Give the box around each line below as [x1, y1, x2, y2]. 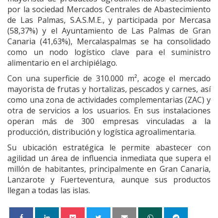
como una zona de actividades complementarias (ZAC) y [7, 94, 211, 106]
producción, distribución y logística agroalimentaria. [7, 127, 196, 138]
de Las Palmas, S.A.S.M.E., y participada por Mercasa [7, 15, 211, 26]
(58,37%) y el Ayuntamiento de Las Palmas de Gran [7, 25, 211, 36]
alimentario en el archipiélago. [7, 57, 117, 69]
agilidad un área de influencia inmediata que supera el [7, 153, 211, 164]
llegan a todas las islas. [7, 185, 90, 196]
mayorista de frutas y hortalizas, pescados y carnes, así [7, 84, 211, 95]
